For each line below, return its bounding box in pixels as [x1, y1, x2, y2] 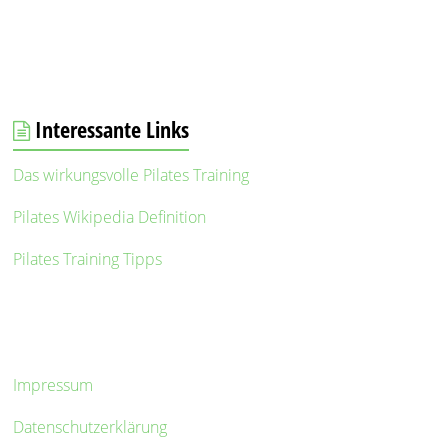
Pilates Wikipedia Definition [13, 206, 207, 229]
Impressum [13, 374, 94, 397]
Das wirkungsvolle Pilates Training [13, 164, 250, 187]
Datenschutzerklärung [13, 416, 168, 439]
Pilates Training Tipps [13, 248, 163, 271]
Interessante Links [35, 114, 190, 145]
